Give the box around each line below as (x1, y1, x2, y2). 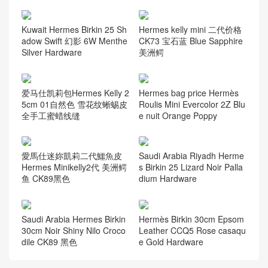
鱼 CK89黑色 (22, 172, 70, 185)
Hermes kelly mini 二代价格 (138, 23, 242, 35)
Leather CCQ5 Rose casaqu (138, 224, 246, 237)
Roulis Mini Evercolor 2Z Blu (138, 98, 245, 110)
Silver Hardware (22, 45, 82, 58)
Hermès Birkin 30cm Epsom (138, 213, 244, 226)
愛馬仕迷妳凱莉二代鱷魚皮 (22, 150, 122, 162)
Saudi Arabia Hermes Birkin (22, 213, 126, 226)
